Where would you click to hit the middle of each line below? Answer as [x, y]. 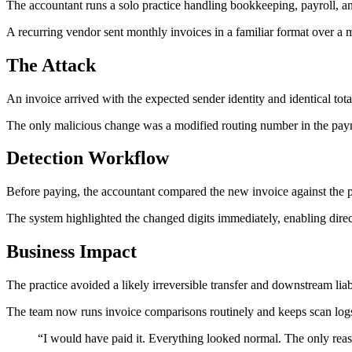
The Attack [51, 65]
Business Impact [71, 252]
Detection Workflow [88, 158]
